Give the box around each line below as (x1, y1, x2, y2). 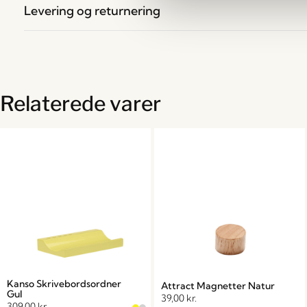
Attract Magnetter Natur (160, 279, 275, 292)
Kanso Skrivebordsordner (7, 277, 121, 290)
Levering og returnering (24, 3, 160, 19)
